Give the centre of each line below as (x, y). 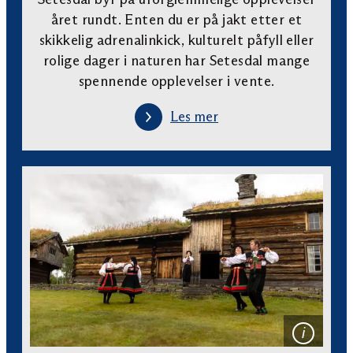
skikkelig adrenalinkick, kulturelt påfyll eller (176, 40)
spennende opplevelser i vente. (176, 81)
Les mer (194, 117)
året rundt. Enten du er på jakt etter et (176, 19)
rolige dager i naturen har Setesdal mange (176, 60)
